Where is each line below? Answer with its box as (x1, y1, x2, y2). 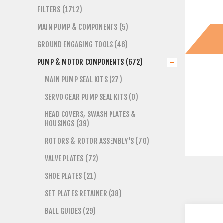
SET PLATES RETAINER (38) (45, 189, 122, 198)
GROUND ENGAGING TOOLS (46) (37, 40, 128, 49)
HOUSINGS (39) (45, 119, 90, 128)
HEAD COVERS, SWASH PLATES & (45, 110, 136, 119)
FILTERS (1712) (37, 5, 82, 14)
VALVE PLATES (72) (45, 154, 99, 163)
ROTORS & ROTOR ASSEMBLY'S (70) (45, 136, 149, 146)
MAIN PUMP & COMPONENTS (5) (37, 22, 129, 32)
